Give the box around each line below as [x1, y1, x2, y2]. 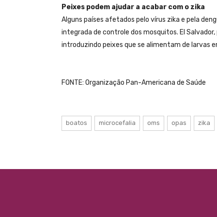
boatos [66, 119, 87, 127]
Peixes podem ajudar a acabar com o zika [62, 3, 205, 12]
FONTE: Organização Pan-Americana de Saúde [62, 78, 206, 87]
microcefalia [99, 119, 136, 127]
